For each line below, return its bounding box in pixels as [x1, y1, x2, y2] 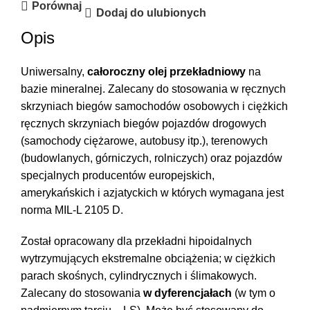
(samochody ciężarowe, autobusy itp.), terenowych [21, 134, 268, 147]
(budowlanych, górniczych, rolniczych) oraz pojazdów [21, 152, 282, 164]
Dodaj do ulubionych [95, 7, 206, 19]
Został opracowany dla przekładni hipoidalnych [21, 235, 252, 247]
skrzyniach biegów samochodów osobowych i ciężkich [21, 100, 288, 112]
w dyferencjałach [143, 286, 232, 299]
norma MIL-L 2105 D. [21, 203, 123, 216]
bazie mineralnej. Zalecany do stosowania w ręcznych [21, 82, 286, 95]
